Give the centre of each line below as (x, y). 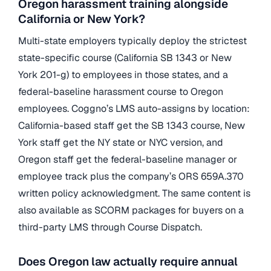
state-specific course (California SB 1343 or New (125, 57)
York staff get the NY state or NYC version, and (121, 142)
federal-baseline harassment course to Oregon (121, 91)
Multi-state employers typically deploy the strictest (132, 41)
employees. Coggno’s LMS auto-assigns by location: (134, 108)
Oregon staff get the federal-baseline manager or (128, 159)
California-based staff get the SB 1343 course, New (132, 125)
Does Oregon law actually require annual (128, 262)
